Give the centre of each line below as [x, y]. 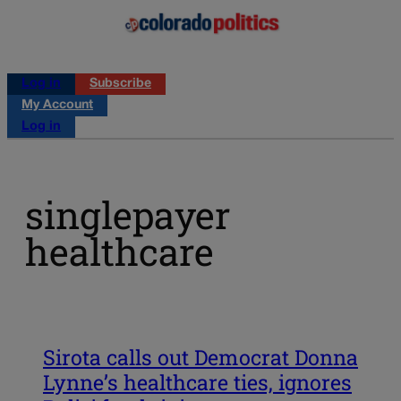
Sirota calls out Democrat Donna [200, 357]
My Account [57, 105]
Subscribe [120, 83]
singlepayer [128, 215]
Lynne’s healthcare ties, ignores [197, 382]
